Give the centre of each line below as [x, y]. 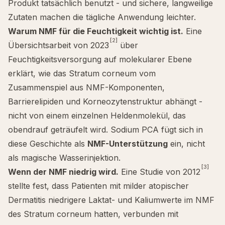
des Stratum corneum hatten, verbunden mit [93, 214]
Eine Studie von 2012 [159, 172]
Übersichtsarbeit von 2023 [59, 45]
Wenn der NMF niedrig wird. [63, 172]
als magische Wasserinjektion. [64, 158]
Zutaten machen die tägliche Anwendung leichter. [102, 17]
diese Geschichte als [48, 144]
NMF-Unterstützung [128, 144]
